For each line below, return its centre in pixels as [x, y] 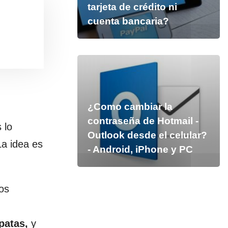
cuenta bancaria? [128, 21]
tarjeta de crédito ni [132, 7]
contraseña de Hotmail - [143, 121]
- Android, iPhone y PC [140, 149]
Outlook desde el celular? [147, 135]
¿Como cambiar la [130, 107]
